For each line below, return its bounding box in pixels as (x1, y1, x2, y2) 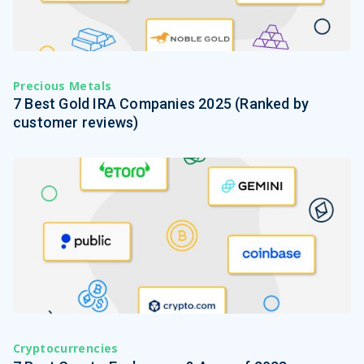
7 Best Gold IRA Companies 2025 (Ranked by (13, 95, 310, 113)
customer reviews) (13, 114, 139, 132)
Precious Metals (13, 77, 112, 93)
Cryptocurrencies (13, 340, 119, 357)
